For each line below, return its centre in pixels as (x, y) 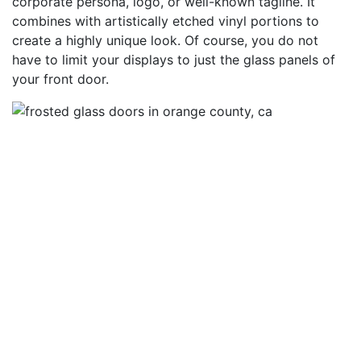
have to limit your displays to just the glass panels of (174, 59)
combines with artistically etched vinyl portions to (166, 21)
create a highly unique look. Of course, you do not (165, 40)
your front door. (60, 79)
